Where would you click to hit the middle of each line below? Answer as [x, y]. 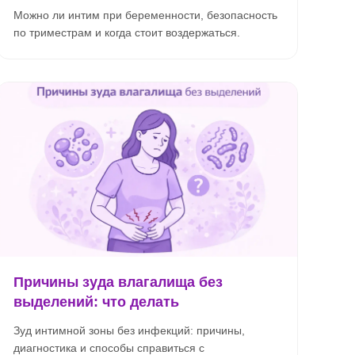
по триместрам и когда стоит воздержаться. [127, 32]
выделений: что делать [96, 302]
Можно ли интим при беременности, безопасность [145, 15]
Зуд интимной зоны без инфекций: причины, [129, 330]
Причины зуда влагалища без [118, 282]
